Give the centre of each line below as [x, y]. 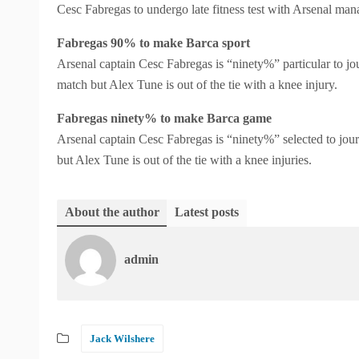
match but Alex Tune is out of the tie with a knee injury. [197, 85]
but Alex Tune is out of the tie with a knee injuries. [184, 160]
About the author [112, 212]
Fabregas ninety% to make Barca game [164, 118]
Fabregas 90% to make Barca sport [153, 43]
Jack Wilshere [122, 339]
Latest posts [207, 212]
